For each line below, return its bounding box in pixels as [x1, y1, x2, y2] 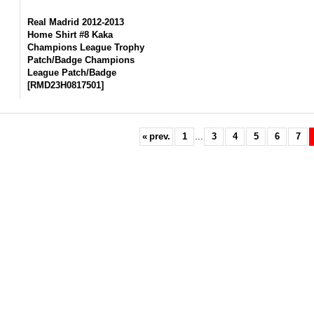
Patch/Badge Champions [27, 55, 135, 65]
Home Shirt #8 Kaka [27, 29, 114, 40]
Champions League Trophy [27, 42, 145, 53]
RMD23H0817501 [30, 80, 102, 90]
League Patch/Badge [27, 67, 117, 78]
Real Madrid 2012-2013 [27, 17, 125, 27]
